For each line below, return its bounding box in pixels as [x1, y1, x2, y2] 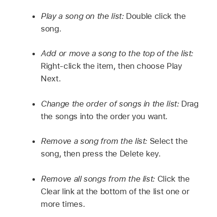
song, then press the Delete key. [41, 149, 161, 159]
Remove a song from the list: [41, 136, 150, 146]
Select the [149, 136, 188, 146]
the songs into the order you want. [41, 111, 168, 121]
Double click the [126, 11, 186, 21]
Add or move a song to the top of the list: [41, 48, 194, 59]
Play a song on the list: [41, 11, 126, 21]
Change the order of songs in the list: [41, 98, 182, 108]
